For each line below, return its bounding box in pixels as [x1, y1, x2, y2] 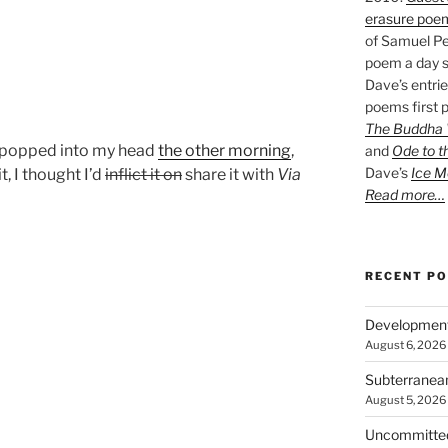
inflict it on [105, 164, 182, 184]
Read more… [364, 186, 445, 204]
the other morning [158, 140, 291, 160]
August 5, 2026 [364, 393, 446, 408]
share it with [182, 164, 277, 184]
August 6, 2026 [364, 338, 446, 353]
